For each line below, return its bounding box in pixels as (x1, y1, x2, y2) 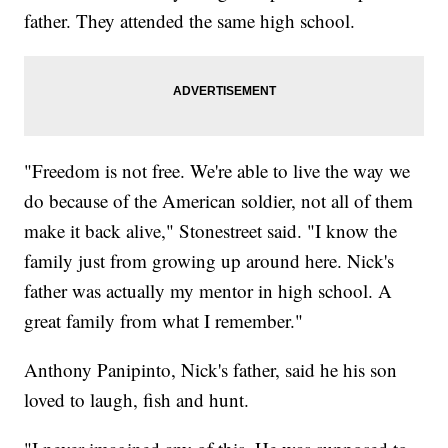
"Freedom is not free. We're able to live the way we (24, 157, 411, 183)
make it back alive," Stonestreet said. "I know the (24, 217, 398, 243)
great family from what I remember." (24, 307, 304, 333)
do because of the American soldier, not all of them (24, 187, 414, 213)
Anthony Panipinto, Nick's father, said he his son (24, 356, 398, 382)
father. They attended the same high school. (24, 7, 356, 33)
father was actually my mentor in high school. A (24, 277, 393, 303)
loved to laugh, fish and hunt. (24, 386, 250, 412)
